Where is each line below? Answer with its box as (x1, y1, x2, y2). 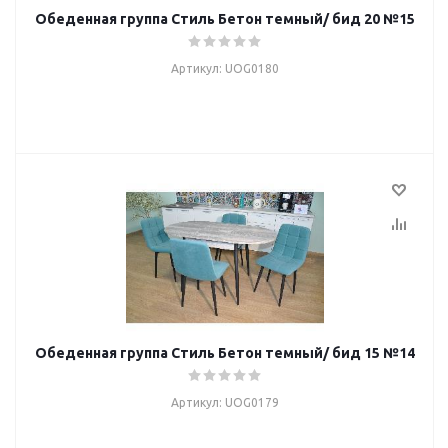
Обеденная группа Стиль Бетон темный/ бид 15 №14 (35, 345, 415, 361)
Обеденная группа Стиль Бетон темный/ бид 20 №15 (35, 11, 415, 27)
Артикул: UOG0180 (171, 62, 279, 75)
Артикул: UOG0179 (171, 396, 279, 409)
